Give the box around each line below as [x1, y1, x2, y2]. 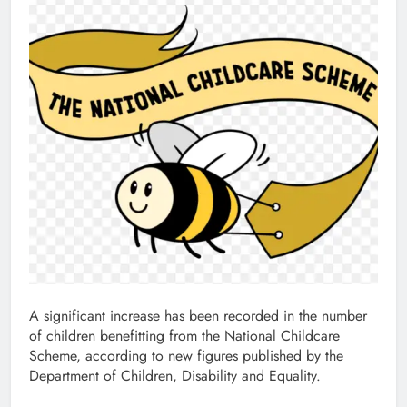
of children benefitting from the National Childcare [29, 324, 340, 346]
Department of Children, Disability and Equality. [29, 364, 321, 386]
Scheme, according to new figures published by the [29, 344, 343, 366]
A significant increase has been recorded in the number [29, 304, 367, 326]
